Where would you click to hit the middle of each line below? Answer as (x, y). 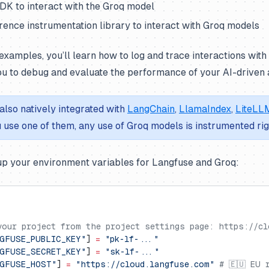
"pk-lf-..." (129, 239)
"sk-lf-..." (130, 252)
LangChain (151, 109)
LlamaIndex (205, 109)
